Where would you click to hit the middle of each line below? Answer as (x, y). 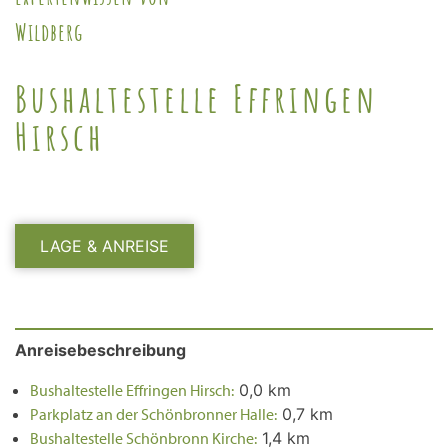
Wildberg (49, 35)
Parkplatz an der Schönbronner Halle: (153, 414)
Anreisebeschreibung (100, 350)
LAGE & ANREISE (104, 246)
